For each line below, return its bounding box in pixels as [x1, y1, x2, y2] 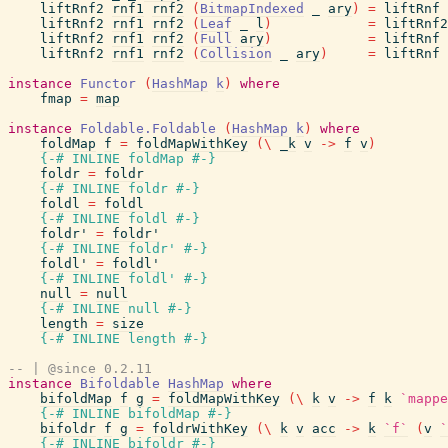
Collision [200, 46, 272, 61]
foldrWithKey [152, 421, 248, 436]
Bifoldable [80, 376, 160, 391]
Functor [80, 76, 136, 91]
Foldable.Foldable [80, 121, 216, 136]
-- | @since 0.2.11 [8, 361, 152, 376]
